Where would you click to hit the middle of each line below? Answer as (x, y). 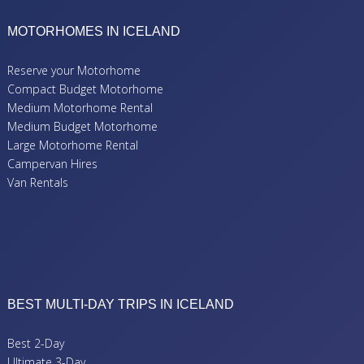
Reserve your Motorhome (74, 71)
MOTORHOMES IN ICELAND (94, 32)
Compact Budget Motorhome (85, 89)
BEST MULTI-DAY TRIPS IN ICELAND (121, 305)
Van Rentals (38, 183)
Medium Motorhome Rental (80, 108)
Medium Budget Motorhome (82, 127)
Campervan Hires (52, 164)
